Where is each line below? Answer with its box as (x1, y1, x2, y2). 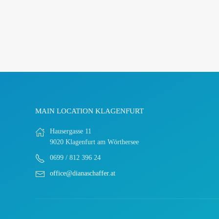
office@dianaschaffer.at (50, 170, 115, 177)
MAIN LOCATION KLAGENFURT (35, 107, 144, 115)
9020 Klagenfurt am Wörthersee (50, 138, 139, 146)
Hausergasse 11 (50, 128, 91, 135)
